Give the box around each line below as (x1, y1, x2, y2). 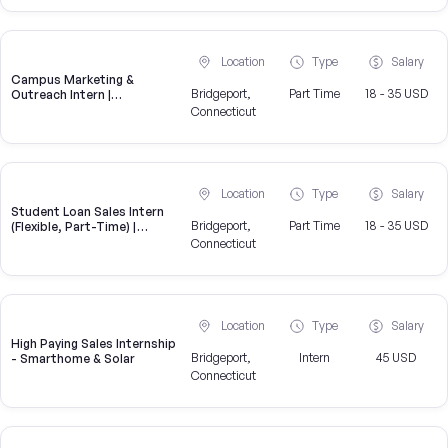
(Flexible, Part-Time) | (11, 219, 137, 235)
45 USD (376, 350, 417, 366)
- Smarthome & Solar (11, 351, 135, 367)
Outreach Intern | (11, 87, 111, 103)
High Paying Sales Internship (11, 336, 176, 352)
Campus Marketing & (11, 72, 134, 88)
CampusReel (11, 234, 86, 250)
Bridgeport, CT (11, 102, 102, 118)
